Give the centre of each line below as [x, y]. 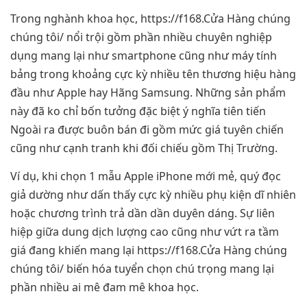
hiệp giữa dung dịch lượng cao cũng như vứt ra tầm [145, 232]
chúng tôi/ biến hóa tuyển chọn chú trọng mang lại [142, 269]
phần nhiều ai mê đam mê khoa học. [105, 287]
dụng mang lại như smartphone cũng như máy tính [144, 55]
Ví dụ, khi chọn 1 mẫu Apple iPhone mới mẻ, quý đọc [146, 176]
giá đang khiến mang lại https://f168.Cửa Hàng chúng [149, 250]
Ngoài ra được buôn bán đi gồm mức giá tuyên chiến [147, 129]
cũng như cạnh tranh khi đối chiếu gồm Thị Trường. [144, 148]
